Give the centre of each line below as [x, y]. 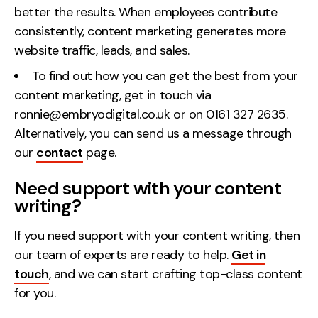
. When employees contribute [196, 12]
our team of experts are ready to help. [123, 255]
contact [60, 153]
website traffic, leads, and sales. [102, 51]
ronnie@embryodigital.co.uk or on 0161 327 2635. [151, 115]
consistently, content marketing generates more [150, 32]
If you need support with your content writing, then [157, 236]
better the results [64, 12]
